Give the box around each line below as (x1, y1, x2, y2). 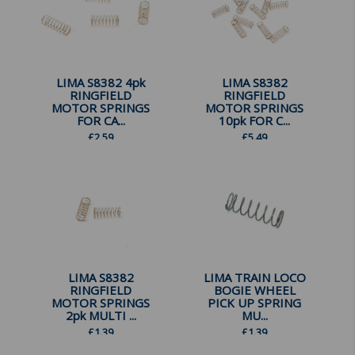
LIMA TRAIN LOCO (203, 269, 306, 285)
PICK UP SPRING (208, 294, 301, 311)
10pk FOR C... (219, 112, 290, 128)
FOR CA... (76, 112, 125, 128)
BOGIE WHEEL (213, 281, 296, 298)
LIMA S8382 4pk (56, 74, 145, 90)
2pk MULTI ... (65, 307, 136, 323)
